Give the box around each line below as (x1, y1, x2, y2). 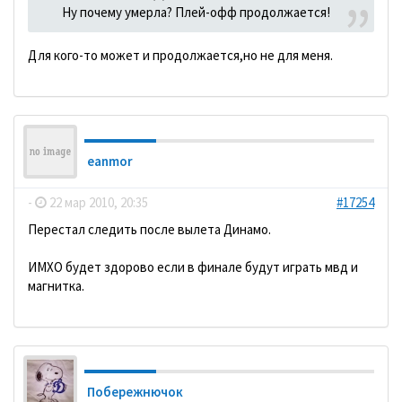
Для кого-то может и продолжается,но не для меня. (28, 47, 333, 64)
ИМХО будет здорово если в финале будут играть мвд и (28, 258, 358, 275)
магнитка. (28, 277, 84, 294)
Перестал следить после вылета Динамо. (28, 221, 271, 238)
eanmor (87, 153, 133, 170)
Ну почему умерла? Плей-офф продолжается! (61, 4, 330, 21)
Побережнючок (87, 383, 183, 400)
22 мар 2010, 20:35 (47, 194, 148, 211)
